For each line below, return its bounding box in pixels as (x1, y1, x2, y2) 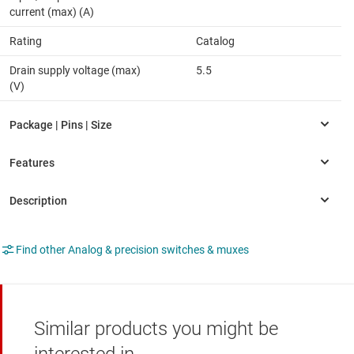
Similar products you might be (34, 318, 278, 341)
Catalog (196, 35, 235, 48)
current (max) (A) (9, 6, 94, 19)
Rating (9, 35, 42, 48)
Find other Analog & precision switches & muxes (16, 243, 249, 257)
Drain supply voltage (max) (9, 64, 141, 77)
